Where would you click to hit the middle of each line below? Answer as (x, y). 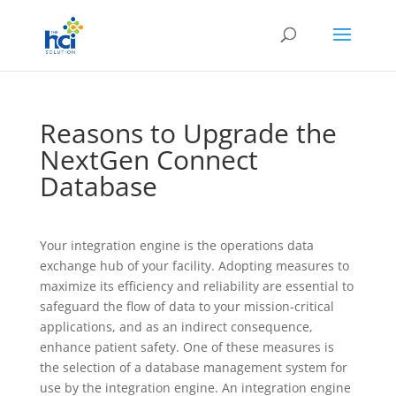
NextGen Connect (148, 160)
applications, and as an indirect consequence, (176, 327)
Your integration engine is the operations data (176, 245)
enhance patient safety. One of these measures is (187, 347)
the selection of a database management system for (193, 367)
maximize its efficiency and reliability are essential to (196, 286)
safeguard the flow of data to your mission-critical (187, 306)
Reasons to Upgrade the (188, 133)
